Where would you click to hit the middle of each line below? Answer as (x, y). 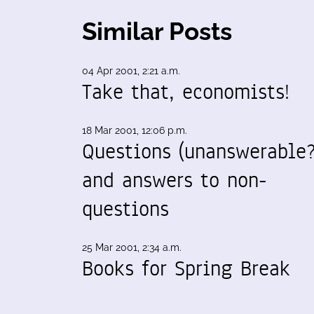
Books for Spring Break (186, 269)
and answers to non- (175, 180)
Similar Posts (157, 32)
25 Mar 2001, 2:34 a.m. (132, 248)
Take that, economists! (186, 92)
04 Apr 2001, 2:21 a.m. (131, 71)
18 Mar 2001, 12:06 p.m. (135, 131)
